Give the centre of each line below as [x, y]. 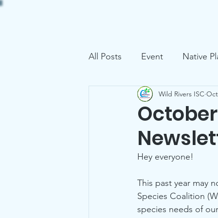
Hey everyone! [167, 157]
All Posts [105, 56]
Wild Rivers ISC [182, 94]
